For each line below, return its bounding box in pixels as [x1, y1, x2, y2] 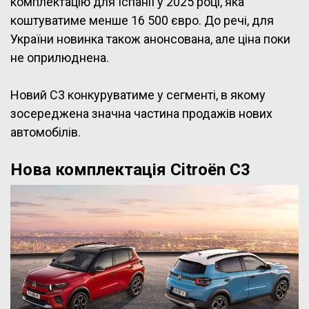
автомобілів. [10, 124, 83, 139]
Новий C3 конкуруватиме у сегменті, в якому [10, 87, 266, 102]
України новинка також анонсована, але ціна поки [10, 31, 290, 46]
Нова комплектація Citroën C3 [10, 159, 250, 179]
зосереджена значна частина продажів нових [10, 106, 272, 121]
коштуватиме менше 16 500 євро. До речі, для [10, 12, 274, 28]
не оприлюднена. [10, 50, 109, 65]
